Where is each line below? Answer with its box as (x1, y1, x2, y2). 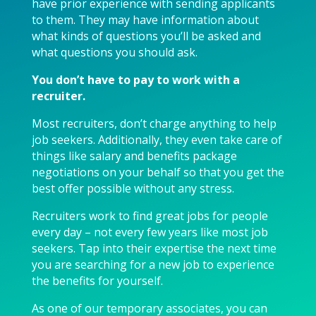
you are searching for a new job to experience (31, 257, 274, 272)
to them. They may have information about (31, 12, 259, 28)
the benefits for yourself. (31, 273, 163, 288)
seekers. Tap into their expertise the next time (31, 241, 276, 256)
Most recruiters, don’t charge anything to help (31, 116, 276, 131)
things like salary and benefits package (31, 148, 237, 164)
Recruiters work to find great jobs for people (31, 208, 268, 224)
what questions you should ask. (31, 44, 197, 60)
